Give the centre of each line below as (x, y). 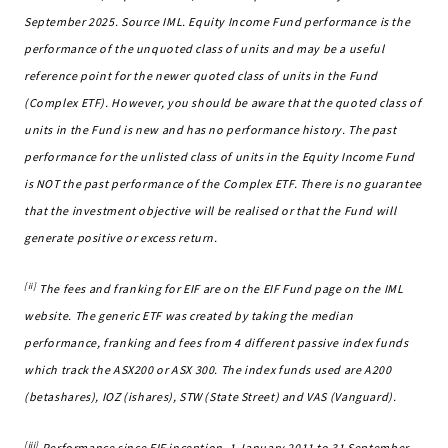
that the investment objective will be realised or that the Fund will (210, 210)
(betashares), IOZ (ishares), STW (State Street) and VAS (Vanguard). (210, 396)
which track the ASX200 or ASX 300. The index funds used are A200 (208, 369)
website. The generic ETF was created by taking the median (189, 315)
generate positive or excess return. (121, 237)
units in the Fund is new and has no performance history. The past (210, 129)
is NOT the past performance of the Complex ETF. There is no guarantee (223, 183)
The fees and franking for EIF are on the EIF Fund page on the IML (220, 288)
